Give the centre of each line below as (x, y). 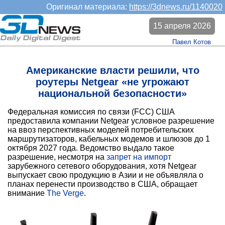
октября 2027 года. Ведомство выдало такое (91, 148)
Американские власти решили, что (113, 71)
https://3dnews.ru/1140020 (176, 7)
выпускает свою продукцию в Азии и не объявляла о (105, 175)
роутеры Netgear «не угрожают (113, 82)
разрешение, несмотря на (57, 157)
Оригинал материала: (88, 7)
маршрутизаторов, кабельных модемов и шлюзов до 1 (109, 139)
